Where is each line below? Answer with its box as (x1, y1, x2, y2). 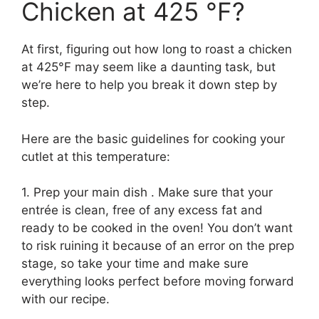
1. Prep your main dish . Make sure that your (21, 185, 273, 200)
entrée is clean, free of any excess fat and (21, 203, 263, 218)
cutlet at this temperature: (21, 149, 170, 164)
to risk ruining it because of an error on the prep (21, 239, 294, 253)
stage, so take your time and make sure (21, 256, 249, 271)
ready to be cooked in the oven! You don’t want (21, 221, 293, 236)
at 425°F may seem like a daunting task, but (21, 60, 276, 75)
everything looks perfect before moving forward (21, 274, 294, 289)
